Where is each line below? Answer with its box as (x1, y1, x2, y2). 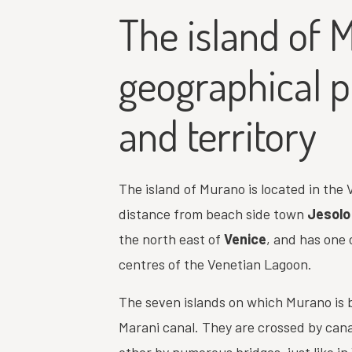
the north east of (119, 230, 225, 247)
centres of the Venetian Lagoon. (119, 255, 313, 273)
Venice (224, 230, 267, 247)
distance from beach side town (119, 205, 308, 222)
